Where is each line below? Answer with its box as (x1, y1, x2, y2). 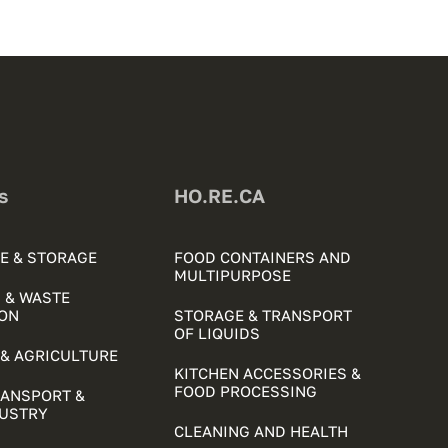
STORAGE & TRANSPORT (174, 306, 353, 324)
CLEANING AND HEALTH (174, 422, 349, 440)
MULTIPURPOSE (174, 266, 292, 284)
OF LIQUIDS (174, 324, 261, 342)
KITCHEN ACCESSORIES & (174, 364, 362, 382)
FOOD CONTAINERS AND (174, 248, 352, 266)
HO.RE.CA (174, 184, 266, 207)
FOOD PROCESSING (174, 382, 318, 400)
